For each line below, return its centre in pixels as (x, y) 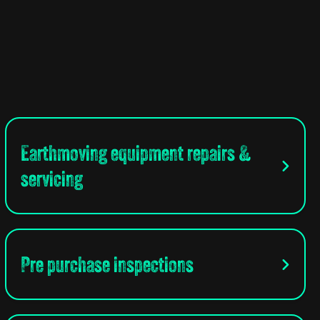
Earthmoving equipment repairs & (136, 153)
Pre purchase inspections (107, 265)
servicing (51, 179)
